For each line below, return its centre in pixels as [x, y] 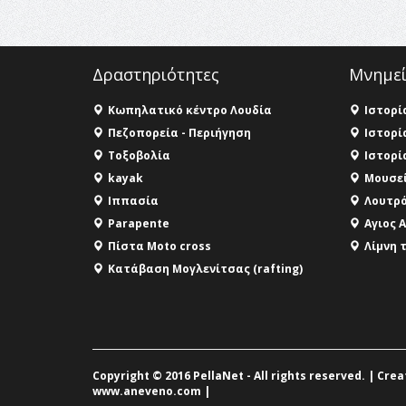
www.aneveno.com [147, 391]
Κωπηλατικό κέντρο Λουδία [190, 110]
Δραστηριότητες [156, 74]
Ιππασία [133, 200]
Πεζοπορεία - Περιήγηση [179, 132]
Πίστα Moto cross [159, 246]
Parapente [139, 223]
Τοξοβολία [139, 155]
